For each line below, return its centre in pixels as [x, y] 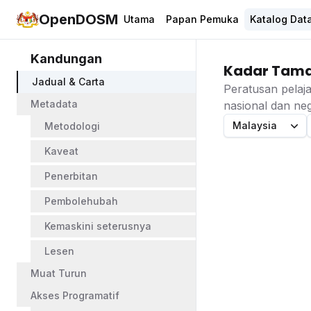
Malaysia [254, 125]
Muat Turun [59, 273]
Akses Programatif [75, 295]
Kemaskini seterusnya [98, 226]
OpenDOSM [78, 19]
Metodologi [72, 126]
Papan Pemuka [202, 19]
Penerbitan [71, 176]
